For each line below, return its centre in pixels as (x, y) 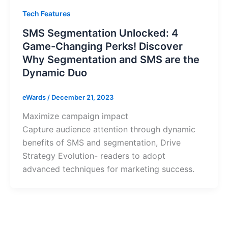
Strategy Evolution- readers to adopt (94, 156)
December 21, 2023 (82, 97)
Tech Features (46, 13)
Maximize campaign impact (75, 116)
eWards (35, 97)
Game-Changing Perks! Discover (102, 46)
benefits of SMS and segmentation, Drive (101, 143)
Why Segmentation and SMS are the (111, 59)
